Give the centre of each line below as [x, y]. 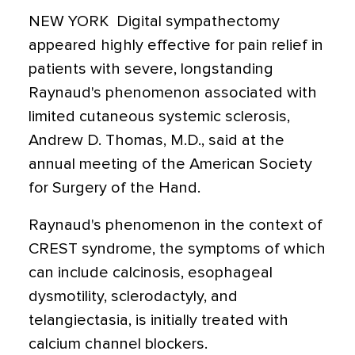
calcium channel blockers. [118, 344]
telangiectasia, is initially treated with [158, 320]
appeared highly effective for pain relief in [176, 45]
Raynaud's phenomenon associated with [173, 93]
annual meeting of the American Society [170, 164]
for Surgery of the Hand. [115, 188]
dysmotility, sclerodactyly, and [133, 296]
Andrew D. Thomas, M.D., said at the [157, 140]
